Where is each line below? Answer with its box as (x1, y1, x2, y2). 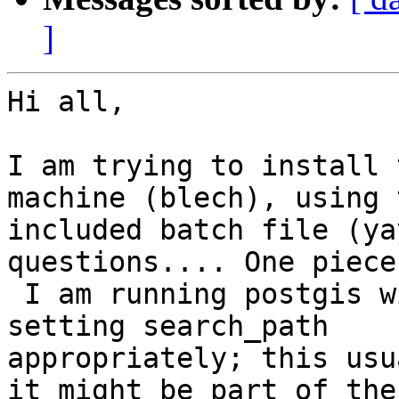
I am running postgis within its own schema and (7, 278, 24, 311)
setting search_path (7, 310, 329, 343)
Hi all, (7, 85, 126, 118)
